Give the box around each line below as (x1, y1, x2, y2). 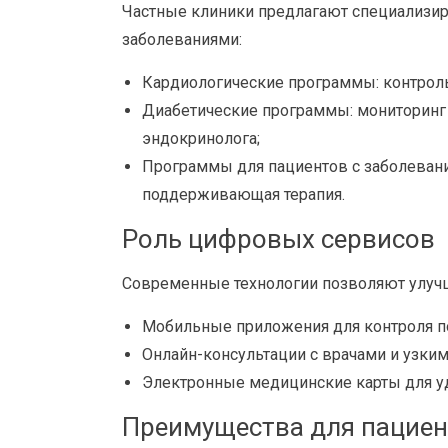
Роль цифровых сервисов (122, 224, 435, 254)
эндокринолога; (142, 129, 260, 148)
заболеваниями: (122, 30, 242, 49)
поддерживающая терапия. (142, 185, 345, 204)
